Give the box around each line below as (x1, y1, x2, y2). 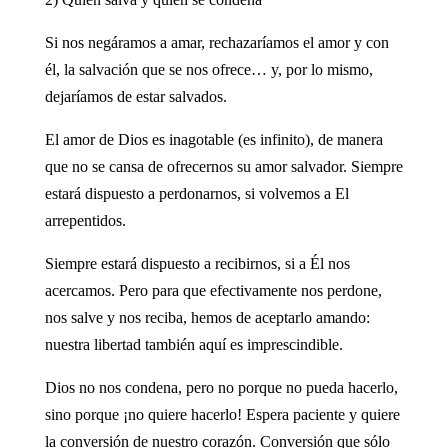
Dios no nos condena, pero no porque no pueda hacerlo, (44, 378, 398, 396)
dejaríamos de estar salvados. (44, 87, 227, 105)
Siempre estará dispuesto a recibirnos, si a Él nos (44, 254, 350, 272)
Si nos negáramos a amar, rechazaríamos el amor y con (44, 33, 389, 51)
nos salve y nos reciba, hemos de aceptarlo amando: (44, 308, 370, 326)
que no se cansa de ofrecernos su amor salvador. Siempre (44, 157, 403, 175)
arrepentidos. (44, 211, 126, 229)
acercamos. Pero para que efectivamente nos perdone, (44, 281, 382, 299)
